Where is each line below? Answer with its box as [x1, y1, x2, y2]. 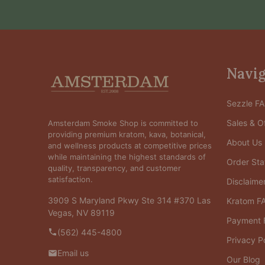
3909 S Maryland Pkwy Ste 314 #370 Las [48, 195, 211, 205]
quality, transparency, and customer [48, 163, 181, 173]
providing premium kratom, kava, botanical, [48, 129, 206, 139]
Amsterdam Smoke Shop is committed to [48, 118, 198, 128]
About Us [226, 137, 262, 147]
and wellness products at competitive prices [48, 140, 212, 150]
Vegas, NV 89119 [48, 207, 115, 218]
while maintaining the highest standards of [48, 151, 206, 161]
